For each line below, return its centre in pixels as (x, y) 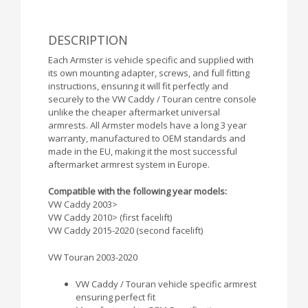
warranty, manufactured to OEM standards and (147, 139)
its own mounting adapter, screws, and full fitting (149, 73)
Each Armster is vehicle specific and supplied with (151, 60)
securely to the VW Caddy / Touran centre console (152, 99)
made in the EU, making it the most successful (143, 152)
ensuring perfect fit (115, 297)
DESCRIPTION (88, 40)
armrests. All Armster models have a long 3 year (147, 125)
